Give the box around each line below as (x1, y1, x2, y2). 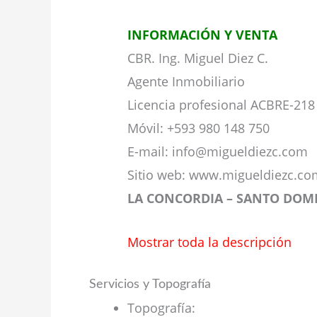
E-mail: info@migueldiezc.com (127, 143, 308, 161)
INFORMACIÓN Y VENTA (127, 26, 277, 44)
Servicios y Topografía (89, 277, 211, 291)
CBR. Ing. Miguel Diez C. (127, 50, 268, 67)
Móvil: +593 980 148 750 (127, 120, 270, 137)
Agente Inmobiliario (127, 73, 245, 91)
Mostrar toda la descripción (127, 233, 292, 250)
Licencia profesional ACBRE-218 (127, 96, 315, 114)
